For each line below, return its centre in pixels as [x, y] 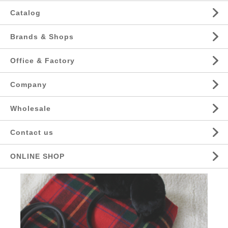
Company [28, 85]
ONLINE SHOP [37, 156]
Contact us [32, 133]
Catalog [25, 13]
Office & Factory [42, 61]
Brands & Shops [42, 37]
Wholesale [31, 109]
